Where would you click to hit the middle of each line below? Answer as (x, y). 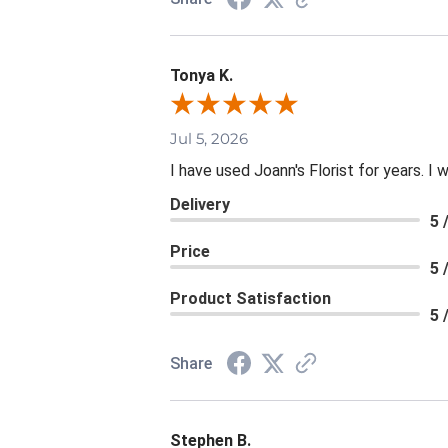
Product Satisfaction (250, 298)
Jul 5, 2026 (209, 138)
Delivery (200, 204)
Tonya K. (201, 75)
